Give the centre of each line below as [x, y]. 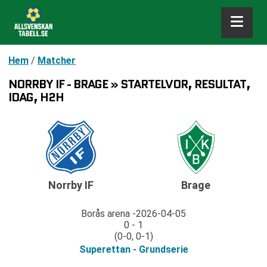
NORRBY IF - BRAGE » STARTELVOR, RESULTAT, [129, 84]
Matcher [57, 60]
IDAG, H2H [36, 97]
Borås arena [105, 214]
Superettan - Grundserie [133, 250]
